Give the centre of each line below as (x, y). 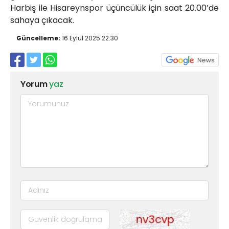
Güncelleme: (38, 38)
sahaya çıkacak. (42, 20)
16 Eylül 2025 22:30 (89, 38)
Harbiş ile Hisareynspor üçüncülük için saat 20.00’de (114, 8)
